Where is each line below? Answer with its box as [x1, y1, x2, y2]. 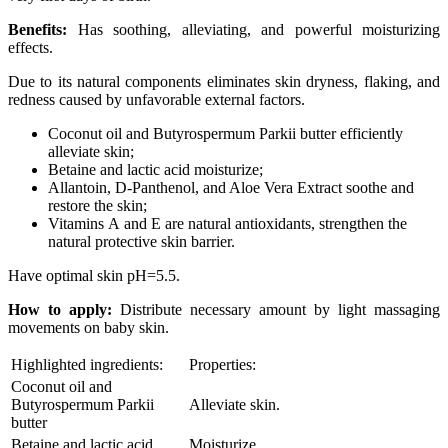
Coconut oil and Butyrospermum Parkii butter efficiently [48, 124, 403, 142]
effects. [8, 38, 53, 56]
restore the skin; [48, 196, 147, 214]
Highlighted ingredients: [11, 355, 163, 373]
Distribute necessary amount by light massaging [112, 300, 440, 318]
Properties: [189, 355, 256, 373]
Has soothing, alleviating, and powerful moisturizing [67, 20, 440, 38]
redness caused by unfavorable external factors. [8, 90, 305, 108]
